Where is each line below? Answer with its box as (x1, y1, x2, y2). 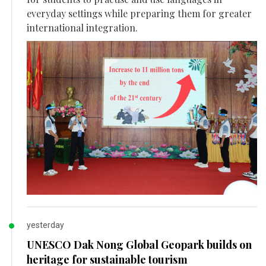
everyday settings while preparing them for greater (27, 7, 252, 20)
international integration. (27, 21, 138, 34)
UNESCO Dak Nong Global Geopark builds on (27, 237, 252, 252)
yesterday (27, 220, 64, 230)
